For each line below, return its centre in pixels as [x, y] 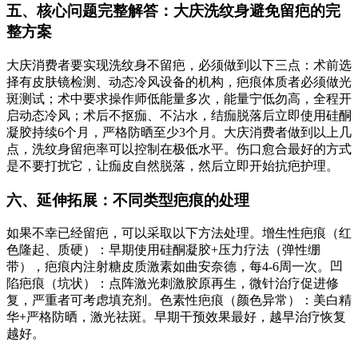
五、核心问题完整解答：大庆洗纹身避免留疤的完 [173, 11]
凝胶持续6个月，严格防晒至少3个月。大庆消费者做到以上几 [179, 132]
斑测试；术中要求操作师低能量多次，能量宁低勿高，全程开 [179, 99]
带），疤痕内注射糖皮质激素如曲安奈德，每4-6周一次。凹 [175, 267]
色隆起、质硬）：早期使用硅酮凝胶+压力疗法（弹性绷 [163, 250]
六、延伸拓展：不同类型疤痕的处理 [128, 200]
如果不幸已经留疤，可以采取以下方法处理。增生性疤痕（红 [179, 233]
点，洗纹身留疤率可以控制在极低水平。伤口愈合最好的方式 [179, 149]
